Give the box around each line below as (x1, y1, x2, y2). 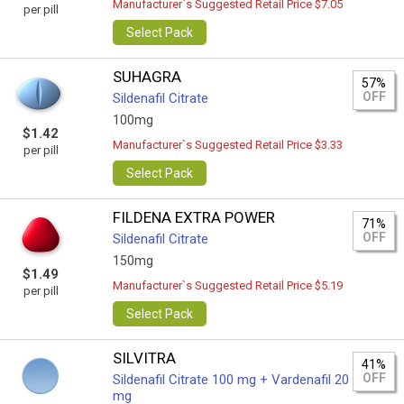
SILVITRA (113, 349, 177, 367)
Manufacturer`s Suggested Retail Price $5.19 (113, 279, 344, 292)
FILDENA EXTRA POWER (113, 208, 276, 226)
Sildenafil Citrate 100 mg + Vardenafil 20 (113, 372, 350, 388)
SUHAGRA (113, 68, 182, 86)
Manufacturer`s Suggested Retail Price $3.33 (113, 138, 344, 151)
